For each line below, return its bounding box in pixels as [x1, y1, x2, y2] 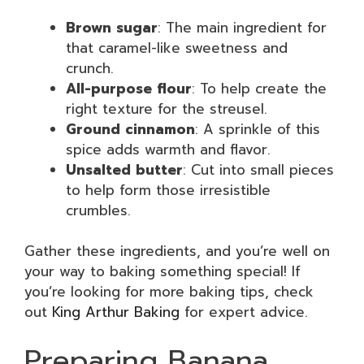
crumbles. [66, 199, 131, 221]
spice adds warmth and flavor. [66, 138, 271, 160]
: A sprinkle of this [195, 118, 320, 140]
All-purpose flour [66, 77, 192, 99]
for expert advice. [180, 301, 308, 323]
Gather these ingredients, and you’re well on [24, 240, 330, 262]
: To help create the [192, 77, 327, 99]
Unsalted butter [66, 158, 183, 180]
